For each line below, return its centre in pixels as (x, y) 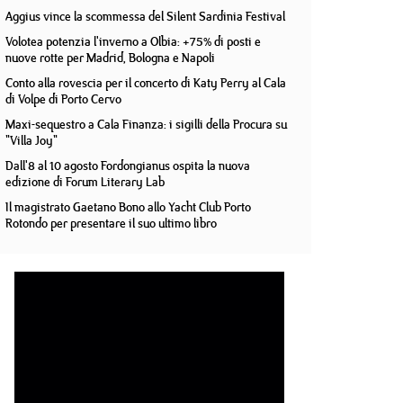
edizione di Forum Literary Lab (85, 182)
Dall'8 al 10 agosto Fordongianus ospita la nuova (128, 166)
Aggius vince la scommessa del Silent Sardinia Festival (145, 16)
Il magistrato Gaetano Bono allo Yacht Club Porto (128, 207)
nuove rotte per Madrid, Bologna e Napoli (110, 58)
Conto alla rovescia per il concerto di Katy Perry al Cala (146, 83)
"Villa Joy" (31, 140)
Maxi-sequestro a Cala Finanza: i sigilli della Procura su (146, 124)
